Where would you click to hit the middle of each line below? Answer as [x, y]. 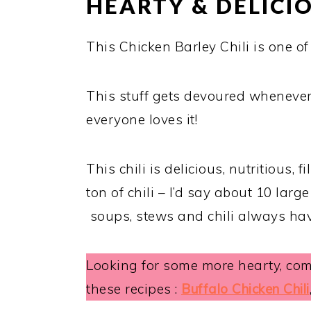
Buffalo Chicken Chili [245, 288]
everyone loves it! [142, 119]
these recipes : [134, 288]
